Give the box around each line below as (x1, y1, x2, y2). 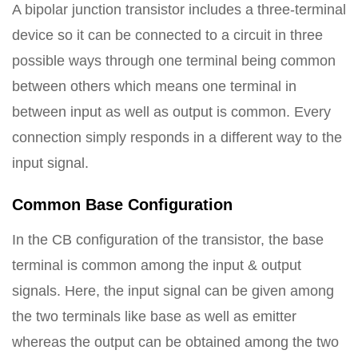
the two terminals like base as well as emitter (12, 308, 296, 324)
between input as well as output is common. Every (12, 104, 331, 120)
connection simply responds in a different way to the (12, 129, 342, 145)
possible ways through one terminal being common (12, 53, 336, 69)
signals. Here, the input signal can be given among (12, 283, 334, 299)
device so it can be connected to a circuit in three (12, 27, 323, 43)
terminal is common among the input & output (12, 257, 301, 273)
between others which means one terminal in (12, 78, 296, 94)
